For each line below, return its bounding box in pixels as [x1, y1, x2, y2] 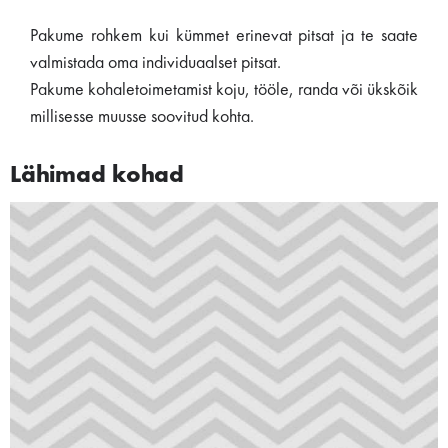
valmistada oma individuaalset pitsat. [30, 54, 281, 72]
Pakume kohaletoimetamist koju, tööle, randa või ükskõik [30, 81, 418, 99]
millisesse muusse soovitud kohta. [30, 108, 254, 126]
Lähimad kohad [10, 164, 184, 188]
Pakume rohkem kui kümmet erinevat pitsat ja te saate [30, 27, 418, 45]
